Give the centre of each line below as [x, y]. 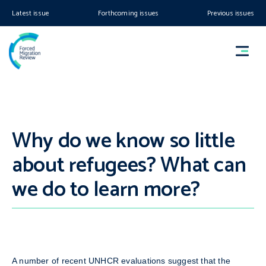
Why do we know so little [123, 141]
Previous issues [231, 13]
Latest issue [31, 13]
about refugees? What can [129, 165]
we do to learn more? [106, 190]
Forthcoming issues [129, 13]
